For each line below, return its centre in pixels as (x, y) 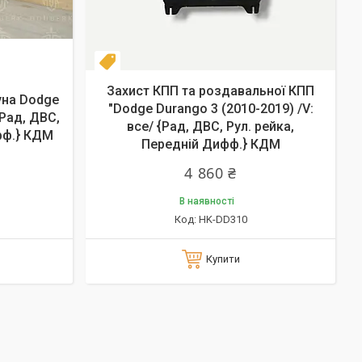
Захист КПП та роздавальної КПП (210, 91)
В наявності (206, 201)
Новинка (141, 64)
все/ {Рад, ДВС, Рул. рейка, (210, 126)
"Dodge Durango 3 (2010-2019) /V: (210, 109)
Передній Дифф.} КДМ (210, 144)
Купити (223, 259)
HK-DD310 (223, 219)
